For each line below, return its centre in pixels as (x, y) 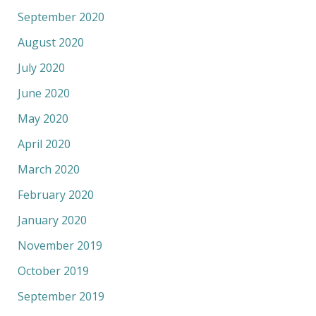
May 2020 (43, 119)
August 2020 (50, 43)
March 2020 (48, 170)
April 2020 (44, 144)
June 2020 (43, 93)
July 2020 (41, 68)
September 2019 (61, 297)
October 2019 (53, 271)
